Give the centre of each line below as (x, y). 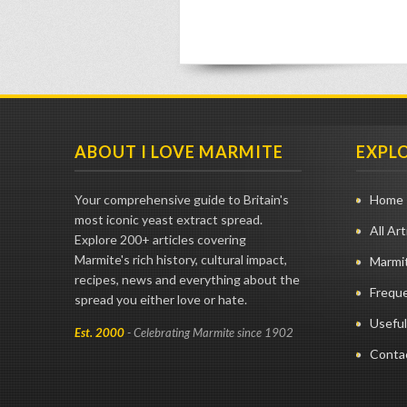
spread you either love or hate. (161, 299)
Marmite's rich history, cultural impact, (181, 259)
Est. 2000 (99, 332)
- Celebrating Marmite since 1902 (209, 332)
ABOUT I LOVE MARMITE (179, 151)
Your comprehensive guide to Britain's (182, 199)
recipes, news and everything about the (187, 279)
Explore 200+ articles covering (160, 239)
